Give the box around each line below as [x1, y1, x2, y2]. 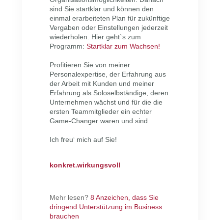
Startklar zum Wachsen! [86, 42, 160, 51]
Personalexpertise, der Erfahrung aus [49, 70, 166, 79]
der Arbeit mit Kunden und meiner [49, 80, 154, 88]
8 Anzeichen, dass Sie [90, 193, 159, 202]
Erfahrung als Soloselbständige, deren [49, 89, 168, 97]
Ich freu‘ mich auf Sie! [49, 136, 117, 144]
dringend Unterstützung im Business [49, 203, 162, 211]
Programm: [49, 42, 86, 51]
